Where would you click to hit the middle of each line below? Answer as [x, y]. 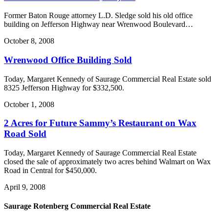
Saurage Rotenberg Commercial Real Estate [77, 206]
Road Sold [25, 134]
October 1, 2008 [29, 104]
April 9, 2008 [25, 187]
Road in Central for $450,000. [50, 171]
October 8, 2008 [29, 41]
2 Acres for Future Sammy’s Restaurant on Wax [100, 123]
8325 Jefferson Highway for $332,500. [64, 88]
